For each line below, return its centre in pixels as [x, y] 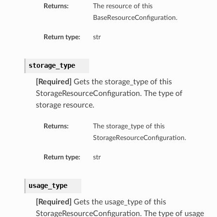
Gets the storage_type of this [122, 82]
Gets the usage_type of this [119, 202]
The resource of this [123, 6]
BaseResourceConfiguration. [135, 18]
